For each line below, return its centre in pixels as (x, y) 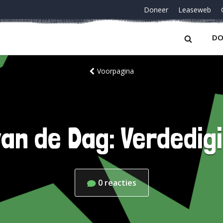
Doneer (156, 10)
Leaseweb (195, 10)
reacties (120, 183)
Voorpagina (115, 71)
